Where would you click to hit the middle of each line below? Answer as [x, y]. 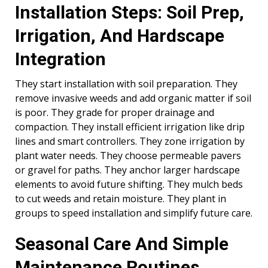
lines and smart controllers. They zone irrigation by [130, 141]
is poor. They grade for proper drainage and [115, 112]
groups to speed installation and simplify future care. [134, 213]
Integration [60, 59]
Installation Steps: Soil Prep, [130, 12]
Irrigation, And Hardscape [120, 35]
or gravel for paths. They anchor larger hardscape [127, 170]
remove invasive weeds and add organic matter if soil [133, 98]
